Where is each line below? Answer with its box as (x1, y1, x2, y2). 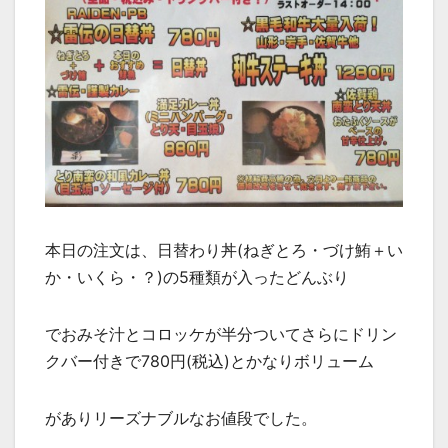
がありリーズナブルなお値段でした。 (45, 407, 317, 428)
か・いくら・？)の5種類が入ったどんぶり (45, 266, 349, 287)
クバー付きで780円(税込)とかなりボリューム (45, 350, 374, 371)
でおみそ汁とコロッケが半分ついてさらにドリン (45, 323, 397, 344)
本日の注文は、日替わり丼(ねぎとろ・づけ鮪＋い (45, 239, 403, 260)
